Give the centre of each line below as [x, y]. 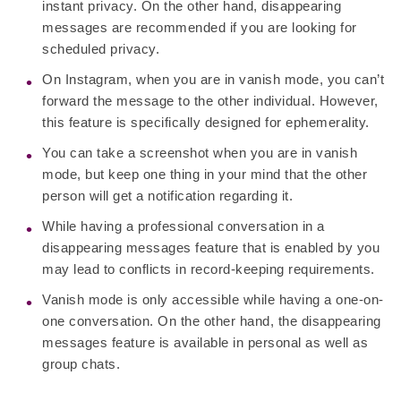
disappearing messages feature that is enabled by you [211, 248]
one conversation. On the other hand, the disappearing [212, 321]
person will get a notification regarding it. [171, 196]
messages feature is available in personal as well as [205, 343]
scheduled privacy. [103, 49]
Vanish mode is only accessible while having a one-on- [213, 300]
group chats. [83, 364]
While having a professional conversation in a [183, 226]
